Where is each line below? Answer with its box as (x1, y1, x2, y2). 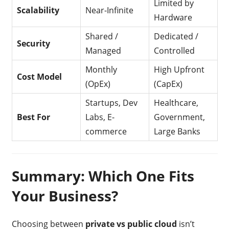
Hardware (154, 11, 193, 23)
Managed (85, 44, 122, 56)
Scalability (17, 4, 60, 16)
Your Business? (11, 186, 118, 205)
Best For (17, 111, 51, 123)
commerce (85, 125, 127, 137)
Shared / (85, 30, 119, 42)
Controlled (154, 44, 195, 56)
